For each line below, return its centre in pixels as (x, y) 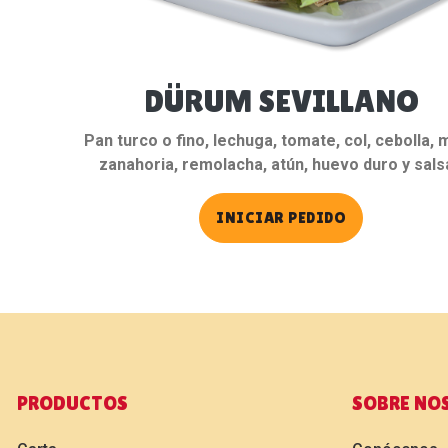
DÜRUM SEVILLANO (281, 101)
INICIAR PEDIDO (281, 218)
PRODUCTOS (72, 403)
